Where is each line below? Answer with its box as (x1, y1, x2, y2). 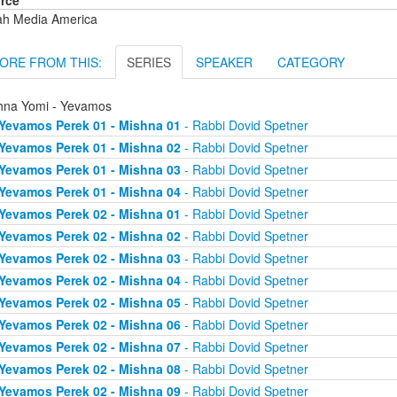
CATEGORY (277, 53, 345, 72)
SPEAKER (196, 53, 253, 72)
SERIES (127, 53, 171, 72)
